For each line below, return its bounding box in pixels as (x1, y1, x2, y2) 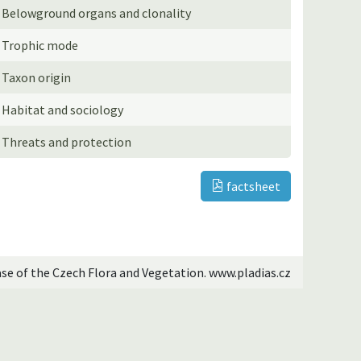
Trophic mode (2, 36, 79, 53)
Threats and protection (2, 133, 132, 150)
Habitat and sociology (2, 101, 124, 118)
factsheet (224, 177, 280, 194)
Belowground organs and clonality (2, 4, 192, 21)
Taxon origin (2, 68, 72, 85)
